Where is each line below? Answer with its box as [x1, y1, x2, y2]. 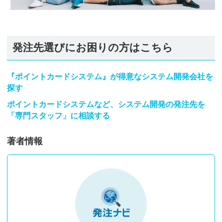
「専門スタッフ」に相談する [7, 111, 110, 120]
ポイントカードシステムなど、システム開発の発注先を [7, 100, 205, 109]
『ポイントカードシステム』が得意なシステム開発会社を [7, 72, 213, 81]
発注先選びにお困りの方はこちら [12, 42, 173, 54]
